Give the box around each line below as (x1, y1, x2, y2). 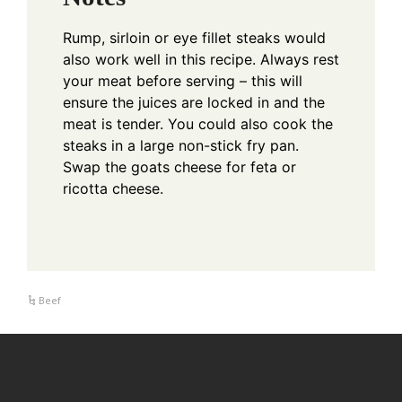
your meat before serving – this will (63, 72, 302, 91)
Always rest (256, 50, 339, 69)
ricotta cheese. (63, 179, 163, 198)
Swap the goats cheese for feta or (63, 158, 296, 177)
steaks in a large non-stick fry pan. (63, 136, 299, 155)
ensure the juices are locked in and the (63, 93, 325, 112)
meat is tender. (63, 115, 163, 134)
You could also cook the (163, 115, 333, 134)
